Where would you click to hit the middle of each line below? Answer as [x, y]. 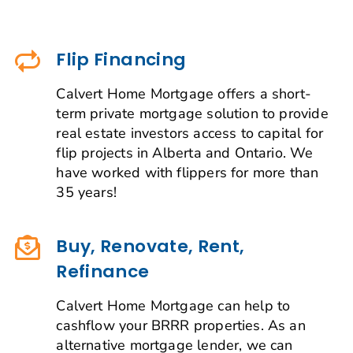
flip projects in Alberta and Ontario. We [185, 152]
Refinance [103, 271]
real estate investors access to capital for [190, 133]
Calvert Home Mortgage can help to [173, 305]
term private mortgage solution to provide [192, 113]
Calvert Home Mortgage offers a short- [184, 93]
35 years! [86, 192]
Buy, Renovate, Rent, [150, 246]
